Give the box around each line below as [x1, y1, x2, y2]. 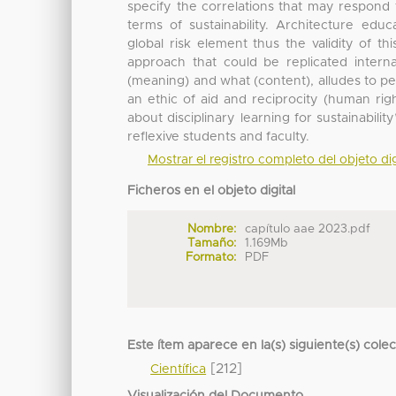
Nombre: [187, 223, 236, 236]
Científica [150, 363, 207, 377]
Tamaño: [187, 237, 236, 250]
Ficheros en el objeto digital [127, 185, 296, 198]
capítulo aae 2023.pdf [245, 223, 371, 236]
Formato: [185, 251, 236, 264]
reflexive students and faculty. [127, 131, 310, 144]
